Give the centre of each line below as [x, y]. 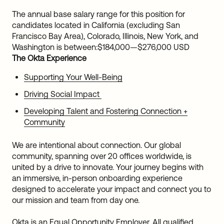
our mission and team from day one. [76, 200]
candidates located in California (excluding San [96, 25]
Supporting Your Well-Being [73, 77]
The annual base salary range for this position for [98, 14]
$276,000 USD [163, 47]
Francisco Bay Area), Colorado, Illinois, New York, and [105, 36]
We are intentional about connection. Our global [96, 145]
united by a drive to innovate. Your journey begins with [108, 167]
